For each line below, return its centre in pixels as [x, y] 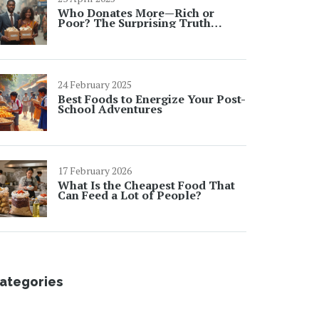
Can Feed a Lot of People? [130, 195]
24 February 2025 [95, 84]
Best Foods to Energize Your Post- [152, 99]
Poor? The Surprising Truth [134, 23]
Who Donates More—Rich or [136, 13]
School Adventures [110, 109]
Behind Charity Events [119, 33]
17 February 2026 [95, 171]
